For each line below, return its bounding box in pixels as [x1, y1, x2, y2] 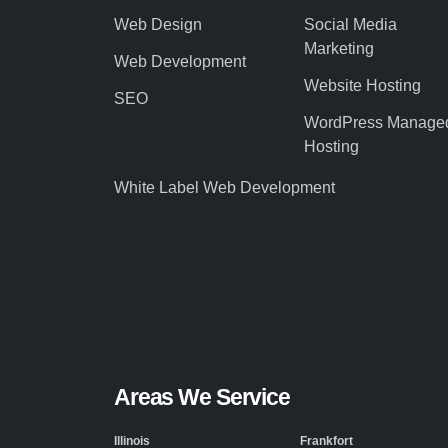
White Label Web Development [114, 177, 335, 196]
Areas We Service [114, 383, 290, 410]
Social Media [304, 14, 397, 33]
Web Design [114, 14, 202, 33]
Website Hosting [304, 75, 421, 94]
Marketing [304, 38, 374, 57]
